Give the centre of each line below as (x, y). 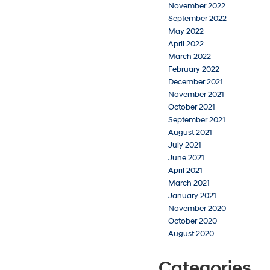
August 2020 (191, 234)
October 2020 (193, 221)
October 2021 (192, 107)
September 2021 (197, 120)
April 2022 (186, 44)
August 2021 (190, 132)
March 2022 (190, 56)
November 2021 (196, 94)
